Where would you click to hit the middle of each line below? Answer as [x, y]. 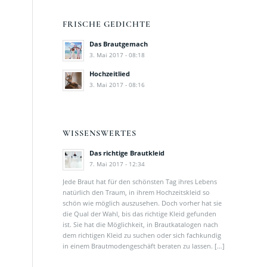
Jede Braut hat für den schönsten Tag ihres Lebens [140, 181]
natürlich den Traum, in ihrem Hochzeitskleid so [136, 192]
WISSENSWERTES [100, 133]
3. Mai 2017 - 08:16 [117, 85]
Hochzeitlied [110, 74]
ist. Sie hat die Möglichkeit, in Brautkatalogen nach [141, 224]
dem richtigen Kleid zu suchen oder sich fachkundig [142, 235]
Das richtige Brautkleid [127, 153]
